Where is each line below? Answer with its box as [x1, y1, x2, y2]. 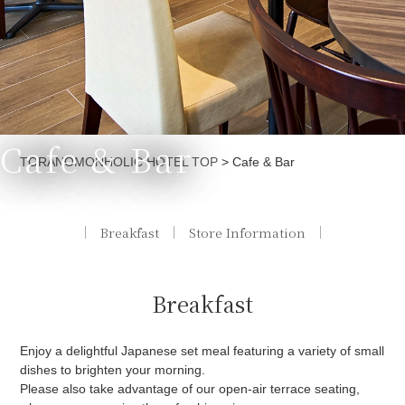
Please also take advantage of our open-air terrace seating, [20, 381, 361, 397]
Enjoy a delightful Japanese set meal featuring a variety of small [20, 344, 385, 359]
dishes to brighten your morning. [20, 363, 206, 378]
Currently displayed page [20, 146, 164, 161]
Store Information [188, 223, 306, 242]
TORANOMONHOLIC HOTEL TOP [20, 155, 219, 170]
